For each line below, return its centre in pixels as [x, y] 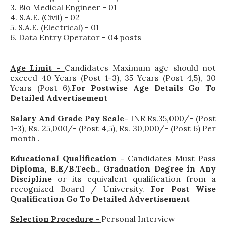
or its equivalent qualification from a [137, 179]
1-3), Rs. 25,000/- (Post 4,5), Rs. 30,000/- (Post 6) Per [113, 128]
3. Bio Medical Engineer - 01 [63, 7]
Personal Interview [138, 219]
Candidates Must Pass [170, 159]
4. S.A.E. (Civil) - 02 [45, 17]
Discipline [34, 179]
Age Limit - [37, 68]
